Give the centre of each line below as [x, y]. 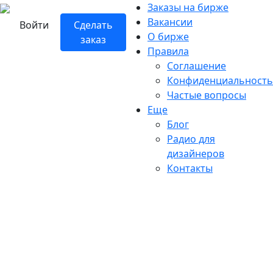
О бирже [168, 37]
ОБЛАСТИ [136, 246]
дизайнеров [196, 154]
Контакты [190, 168]
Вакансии [170, 22]
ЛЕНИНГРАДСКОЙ [136, 222]
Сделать [93, 25]
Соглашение [197, 66]
